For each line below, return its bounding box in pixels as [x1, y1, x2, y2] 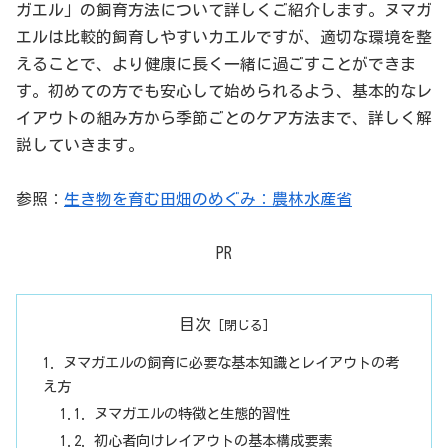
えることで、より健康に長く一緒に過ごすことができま [16, 55, 416, 72]
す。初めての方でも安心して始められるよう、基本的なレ [16, 82, 432, 99]
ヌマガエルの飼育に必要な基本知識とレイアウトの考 [62, 354, 399, 370]
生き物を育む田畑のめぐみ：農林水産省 [64, 191, 352, 208]
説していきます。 [16, 136, 144, 153]
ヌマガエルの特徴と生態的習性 [94, 405, 291, 421]
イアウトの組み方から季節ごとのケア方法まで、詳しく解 [16, 109, 432, 126]
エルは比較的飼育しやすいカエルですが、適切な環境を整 [16, 28, 432, 45]
